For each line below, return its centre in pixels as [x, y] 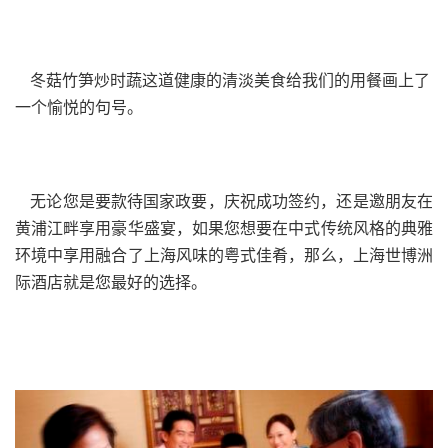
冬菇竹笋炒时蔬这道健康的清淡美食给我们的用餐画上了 [222, 79]
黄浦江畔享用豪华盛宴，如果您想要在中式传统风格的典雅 [224, 227]
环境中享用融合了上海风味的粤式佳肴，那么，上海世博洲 [224, 254]
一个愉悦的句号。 [79, 106]
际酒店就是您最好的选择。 [111, 281]
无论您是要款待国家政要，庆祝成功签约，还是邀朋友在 [224, 200]
